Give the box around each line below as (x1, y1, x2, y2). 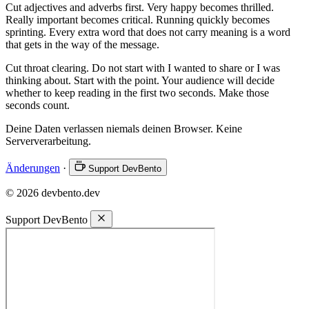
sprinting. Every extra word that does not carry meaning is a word (6, 26, 290, 38)
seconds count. (6, 99, 70, 111)
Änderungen (6, 161, 60, 174)
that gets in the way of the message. (6, 38, 159, 50)
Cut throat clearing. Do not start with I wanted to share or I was (6, 61, 280, 74)
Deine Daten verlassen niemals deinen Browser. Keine (6, 122, 242, 134)
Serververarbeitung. (6, 134, 91, 147)
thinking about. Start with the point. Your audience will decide (6, 74, 275, 86)
